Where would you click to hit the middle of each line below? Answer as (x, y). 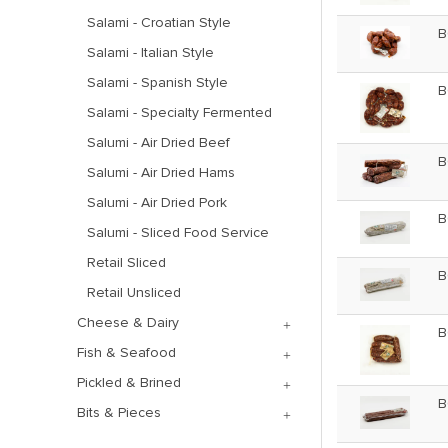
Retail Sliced (126, 262)
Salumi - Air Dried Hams (161, 172)
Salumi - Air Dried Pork (157, 202)
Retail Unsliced (134, 292)
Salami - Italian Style (150, 52)
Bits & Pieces (119, 412)
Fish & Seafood (126, 352)
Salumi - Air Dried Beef (158, 142)
